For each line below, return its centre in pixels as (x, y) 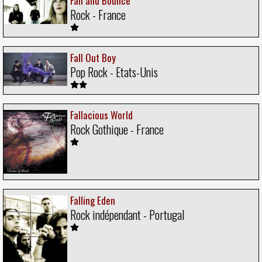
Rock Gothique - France (117, 130)
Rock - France (98, 15)
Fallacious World (101, 115)
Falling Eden (93, 201)
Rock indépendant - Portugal (127, 215)
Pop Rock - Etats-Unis (114, 72)
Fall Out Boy (93, 58)
